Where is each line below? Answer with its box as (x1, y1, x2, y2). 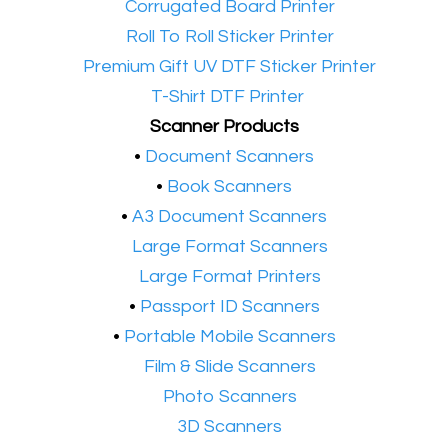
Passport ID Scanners (139, 297, 320, 316)
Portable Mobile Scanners (123, 327, 336, 346)
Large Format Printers (138, 267, 321, 286)
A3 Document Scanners (132, 207, 327, 226)
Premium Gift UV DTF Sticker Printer (83, 57, 376, 76)
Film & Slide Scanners (143, 357, 316, 376)
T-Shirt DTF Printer (151, 87, 308, 106)
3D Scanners (177, 417, 282, 436)
